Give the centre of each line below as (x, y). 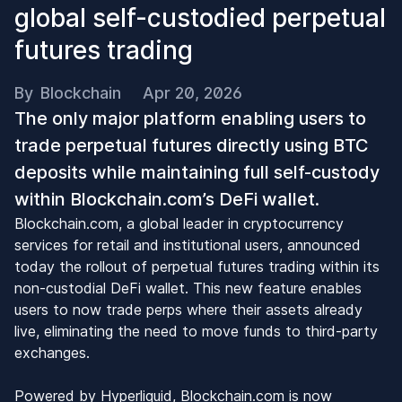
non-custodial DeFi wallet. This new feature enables (188, 288)
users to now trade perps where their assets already (188, 309)
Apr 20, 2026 (192, 92)
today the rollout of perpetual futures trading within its (197, 266)
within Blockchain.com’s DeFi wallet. (167, 199)
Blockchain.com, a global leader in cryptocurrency (179, 223)
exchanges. (54, 352)
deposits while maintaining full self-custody (197, 172)
